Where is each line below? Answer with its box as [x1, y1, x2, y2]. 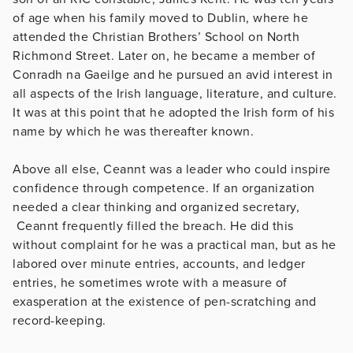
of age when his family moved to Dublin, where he [13, 9, 308, 26]
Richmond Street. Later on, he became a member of [13, 47, 315, 64]
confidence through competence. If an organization [13, 180, 315, 196]
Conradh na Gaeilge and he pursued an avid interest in [13, 66, 333, 83]
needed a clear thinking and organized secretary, [13, 199, 299, 215]
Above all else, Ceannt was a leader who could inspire [13, 161, 331, 177]
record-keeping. [13, 312, 106, 329]
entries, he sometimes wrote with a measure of [13, 274, 288, 291]
